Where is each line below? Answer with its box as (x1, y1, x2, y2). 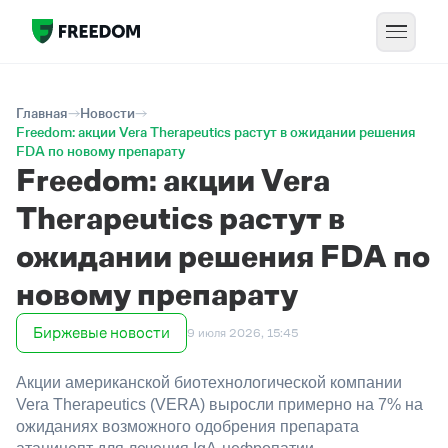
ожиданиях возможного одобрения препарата (16, 417, 359, 435)
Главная (16, 105, 68, 121)
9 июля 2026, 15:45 (187, 326, 298, 340)
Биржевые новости (33, 324, 170, 341)
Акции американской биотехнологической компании (16, 373, 402, 391)
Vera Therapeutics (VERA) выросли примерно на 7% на (16, 395, 423, 413)
